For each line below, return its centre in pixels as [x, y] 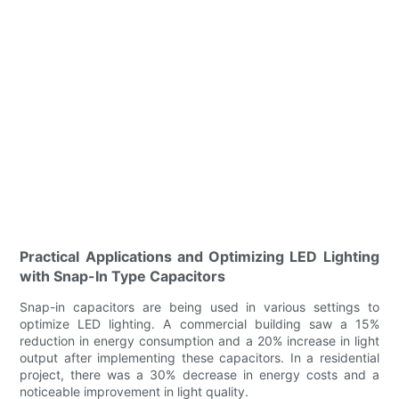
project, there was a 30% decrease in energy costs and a [199, 375]
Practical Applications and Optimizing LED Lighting [199, 257]
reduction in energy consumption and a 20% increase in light [199, 341]
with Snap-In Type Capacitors [123, 277]
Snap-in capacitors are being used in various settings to [199, 307]
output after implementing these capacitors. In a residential [199, 358]
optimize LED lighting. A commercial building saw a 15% [199, 324]
